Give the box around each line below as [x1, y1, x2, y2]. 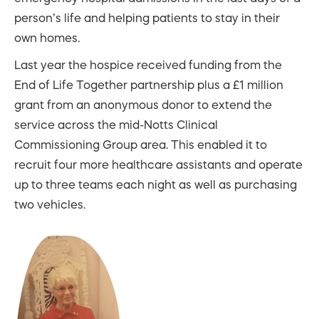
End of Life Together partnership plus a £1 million [14, 78, 283, 90]
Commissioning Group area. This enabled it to [14, 138, 267, 150]
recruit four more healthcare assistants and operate [14, 158, 303, 170]
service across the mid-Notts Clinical [14, 118, 218, 130]
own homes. [14, 31, 80, 43]
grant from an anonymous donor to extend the [14, 98, 272, 110]
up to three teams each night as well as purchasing [14, 178, 297, 190]
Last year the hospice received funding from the [14, 58, 282, 70]
